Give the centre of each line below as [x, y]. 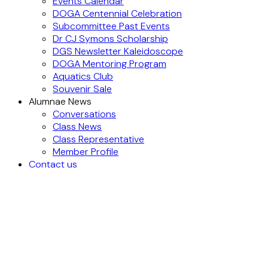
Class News [77, 127]
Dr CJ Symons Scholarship [110, 39]
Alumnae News [60, 101]
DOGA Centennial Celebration [117, 13]
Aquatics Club [83, 76]
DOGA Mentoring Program [109, 64]
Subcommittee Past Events [111, 26]
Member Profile [86, 152]
